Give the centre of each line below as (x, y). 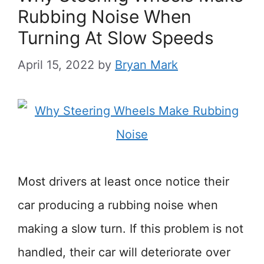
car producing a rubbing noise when (118, 205)
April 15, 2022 (56, 65)
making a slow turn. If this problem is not (131, 229)
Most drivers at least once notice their (123, 181)
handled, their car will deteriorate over (124, 252)
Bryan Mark (146, 65)
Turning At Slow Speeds (116, 38)
